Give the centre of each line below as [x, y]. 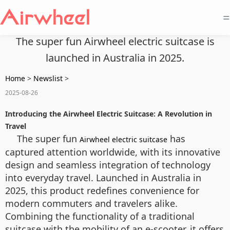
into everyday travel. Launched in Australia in [103, 178]
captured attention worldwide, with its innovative [113, 152]
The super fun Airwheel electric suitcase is [115, 41]
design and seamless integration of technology [108, 165]
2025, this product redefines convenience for [102, 190]
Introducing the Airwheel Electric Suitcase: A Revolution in [109, 114]
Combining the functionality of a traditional [100, 216]
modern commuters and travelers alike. [91, 203]
